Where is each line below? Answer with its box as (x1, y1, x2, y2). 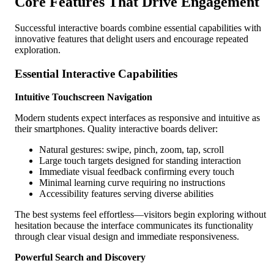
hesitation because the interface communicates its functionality (15, 220, 253, 231)
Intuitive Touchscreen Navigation (15, 92, 152, 103)
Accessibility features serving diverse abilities (39, 188, 213, 199)
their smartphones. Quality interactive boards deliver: (15, 124, 218, 135)
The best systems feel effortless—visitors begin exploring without (15, 209, 266, 220)
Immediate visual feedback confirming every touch (39, 166, 234, 177)
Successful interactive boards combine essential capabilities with (15, 22, 261, 33)
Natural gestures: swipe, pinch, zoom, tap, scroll (39, 144, 224, 155)
